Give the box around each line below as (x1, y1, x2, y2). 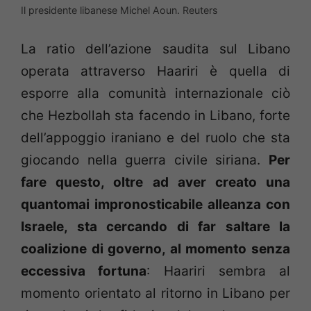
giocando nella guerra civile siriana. (21, 152, 269, 169)
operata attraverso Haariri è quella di (21, 63, 290, 80)
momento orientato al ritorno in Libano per (21, 285, 290, 302)
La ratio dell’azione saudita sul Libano (21, 41, 290, 58)
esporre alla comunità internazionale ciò (21, 85, 290, 102)
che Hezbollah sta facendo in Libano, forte (21, 108, 290, 124)
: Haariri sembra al (146, 263, 290, 280)
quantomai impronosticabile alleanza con (21, 196, 290, 213)
